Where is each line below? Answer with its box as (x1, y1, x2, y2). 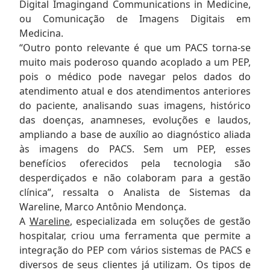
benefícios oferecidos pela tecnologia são (19, 156, 251, 170)
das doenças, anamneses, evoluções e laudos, (19, 113, 251, 127)
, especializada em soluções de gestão (69, 214, 251, 228)
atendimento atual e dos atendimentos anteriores (19, 84, 251, 98)
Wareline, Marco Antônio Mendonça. (19, 199, 186, 213)
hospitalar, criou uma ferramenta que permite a (19, 228, 251, 242)
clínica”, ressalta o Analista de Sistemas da (19, 185, 251, 199)
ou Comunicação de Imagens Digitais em (19, 11, 251, 25)
